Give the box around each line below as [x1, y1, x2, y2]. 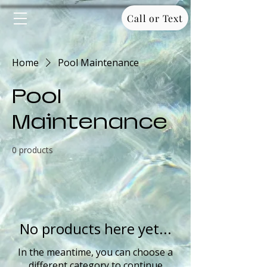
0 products [12, 144, 53, 156]
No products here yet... [19, 219, 172, 238]
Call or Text [127, 11, 183, 24]
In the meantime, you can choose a [18, 246, 173, 259]
